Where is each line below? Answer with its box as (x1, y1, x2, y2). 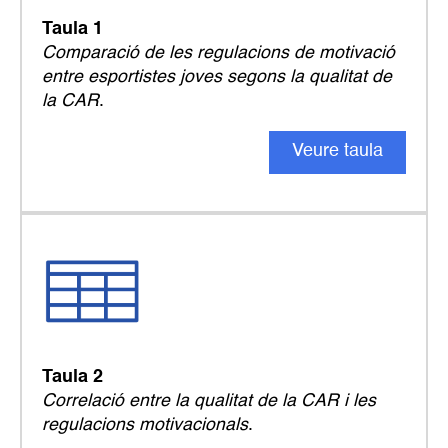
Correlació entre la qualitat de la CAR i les (42, 391, 376, 410)
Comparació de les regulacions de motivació (42, 43, 395, 62)
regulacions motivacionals (42, 415, 248, 434)
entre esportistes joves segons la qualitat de (42, 67, 392, 86)
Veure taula (292, 141, 383, 160)
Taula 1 (42, 19, 103, 38)
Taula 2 (42, 367, 103, 386)
